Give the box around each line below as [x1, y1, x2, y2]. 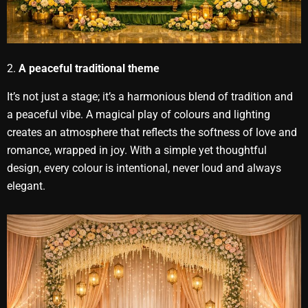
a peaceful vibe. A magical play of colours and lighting [7, 107, 270, 121]
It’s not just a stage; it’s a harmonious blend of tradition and [7, 89, 293, 103]
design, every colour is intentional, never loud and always [7, 161, 281, 175]
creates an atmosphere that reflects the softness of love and [7, 125, 297, 139]
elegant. [7, 179, 45, 192]
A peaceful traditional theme [19, 61, 159, 75]
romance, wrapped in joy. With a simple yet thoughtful [7, 143, 267, 157]
